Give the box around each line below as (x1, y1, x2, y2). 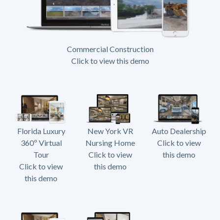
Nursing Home (85, 137, 135, 147)
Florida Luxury (17, 126, 65, 136)
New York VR (87, 126, 133, 136)
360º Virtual (20, 137, 62, 147)
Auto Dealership (151, 126, 206, 136)
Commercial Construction (66, 44, 154, 54)
